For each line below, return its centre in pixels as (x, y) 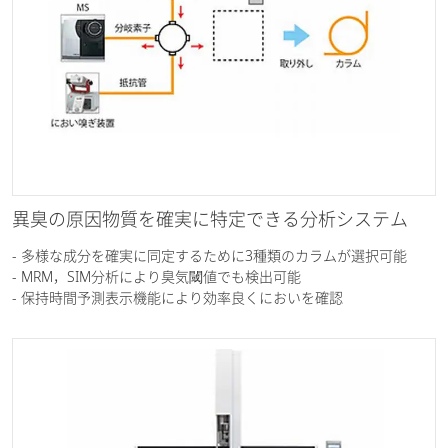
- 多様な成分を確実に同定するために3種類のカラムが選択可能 (209, 255)
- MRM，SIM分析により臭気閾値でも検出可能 (156, 276)
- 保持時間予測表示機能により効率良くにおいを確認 (177, 297)
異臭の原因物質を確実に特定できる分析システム (210, 218)
